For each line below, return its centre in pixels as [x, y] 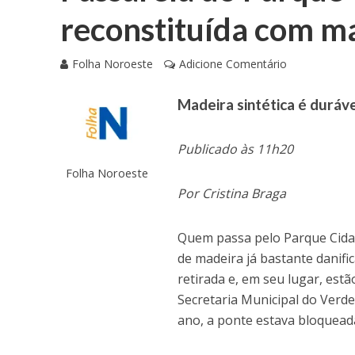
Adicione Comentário [233, 64]
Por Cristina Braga [232, 194]
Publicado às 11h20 [236, 149]
